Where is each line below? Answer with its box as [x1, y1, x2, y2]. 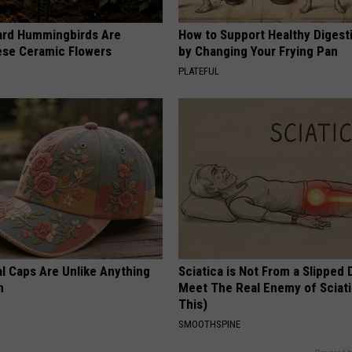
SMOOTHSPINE [178, 318, 241, 331]
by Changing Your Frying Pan [178, 43, 339, 60]
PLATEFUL [178, 65, 220, 78]
